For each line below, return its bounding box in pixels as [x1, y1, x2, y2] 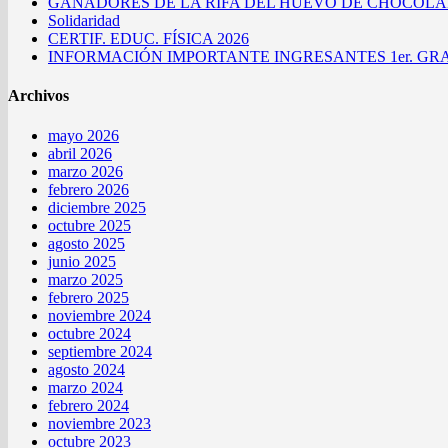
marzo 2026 [48, 162, 123, 180]
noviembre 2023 [48, 414, 151, 432]
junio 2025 [48, 252, 116, 270]
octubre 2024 [48, 324, 131, 342]
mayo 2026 [48, 126, 119, 144]
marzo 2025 [48, 270, 123, 288]
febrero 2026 [48, 180, 129, 198]
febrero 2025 [48, 288, 129, 306]
